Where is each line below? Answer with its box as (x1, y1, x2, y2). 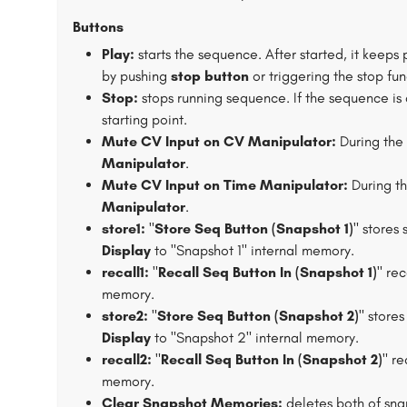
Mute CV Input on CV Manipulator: (102, 133, 336, 150)
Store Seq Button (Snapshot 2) (157, 307, 359, 324)
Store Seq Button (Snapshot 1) (154, 220, 353, 237)
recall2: (102, 351, 152, 368)
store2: (102, 307, 148, 324)
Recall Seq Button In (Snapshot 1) (158, 263, 377, 281)
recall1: (102, 263, 149, 281)
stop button (171, 67, 249, 84)
